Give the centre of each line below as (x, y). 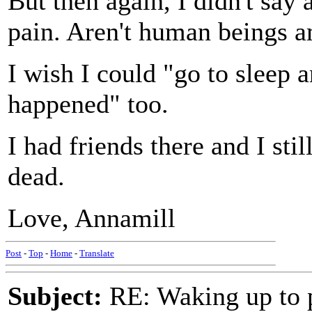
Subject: (55, 296)
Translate (97, 253)
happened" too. (88, 104)
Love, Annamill (92, 218)
